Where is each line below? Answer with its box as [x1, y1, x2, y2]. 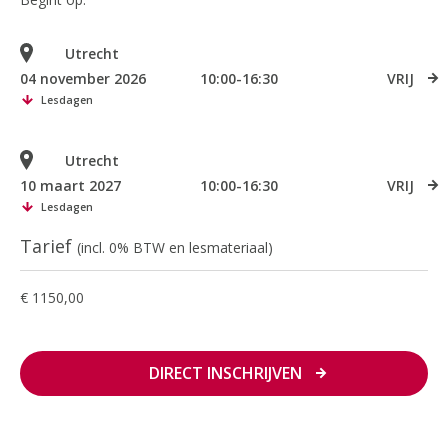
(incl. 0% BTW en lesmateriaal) [77, 238, 273, 258]
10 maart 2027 [20, 176, 121, 196]
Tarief [20, 234, 77, 259]
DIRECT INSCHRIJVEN [148, 362, 302, 385]
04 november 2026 [20, 69, 146, 89]
